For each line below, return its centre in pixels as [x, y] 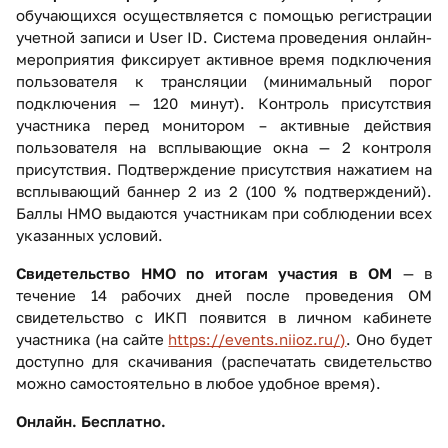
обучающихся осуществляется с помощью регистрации [224, 15]
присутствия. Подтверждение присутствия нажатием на [224, 169]
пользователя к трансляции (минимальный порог [224, 81]
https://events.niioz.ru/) [257, 339]
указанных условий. [89, 235]
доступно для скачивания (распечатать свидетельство [224, 361]
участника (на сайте [92, 339]
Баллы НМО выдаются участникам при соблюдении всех [224, 213]
